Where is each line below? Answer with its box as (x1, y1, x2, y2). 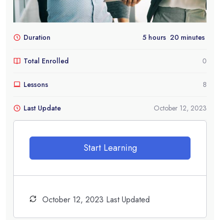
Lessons (24, 80, 48, 90)
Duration (24, 32, 51, 43)
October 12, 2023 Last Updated (42, 194, 150, 206)
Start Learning (83, 141, 137, 155)
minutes (179, 32, 205, 43)
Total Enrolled (24, 56, 69, 66)
